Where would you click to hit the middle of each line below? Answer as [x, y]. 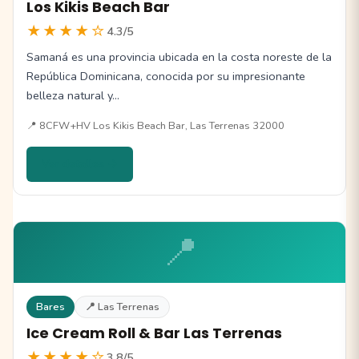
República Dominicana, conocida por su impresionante [166, 76]
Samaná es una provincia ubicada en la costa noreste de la [179, 56]
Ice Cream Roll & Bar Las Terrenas [154, 333]
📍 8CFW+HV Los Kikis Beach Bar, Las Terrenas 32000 [155, 125]
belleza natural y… [73, 95]
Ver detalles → [80, 163]
